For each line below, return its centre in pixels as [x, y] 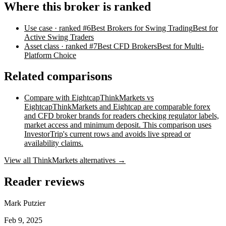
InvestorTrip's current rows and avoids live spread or [107, 134]
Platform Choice [50, 55]
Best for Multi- [180, 46]
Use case [38, 28]
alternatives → [102, 160]
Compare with [48, 98]
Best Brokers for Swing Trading [142, 28]
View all [18, 160]
